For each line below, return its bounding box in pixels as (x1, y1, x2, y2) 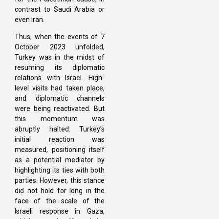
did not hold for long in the (15, 186, 105, 195)
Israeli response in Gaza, (15, 207, 105, 215)
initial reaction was (15, 135, 105, 143)
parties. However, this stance (15, 176, 105, 184)
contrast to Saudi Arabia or (15, 5, 105, 13)
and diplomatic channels (15, 94, 105, 102)
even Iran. (15, 15, 44, 23)
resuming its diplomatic (15, 63, 105, 71)
